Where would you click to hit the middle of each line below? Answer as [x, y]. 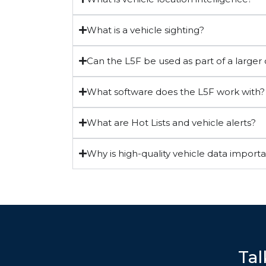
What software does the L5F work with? [176, 91]
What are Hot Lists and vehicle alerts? [171, 122]
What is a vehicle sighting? [145, 30]
